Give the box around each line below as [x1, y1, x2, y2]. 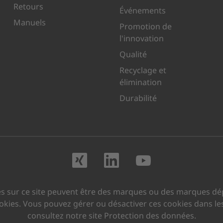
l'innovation [119, 33, 164, 44]
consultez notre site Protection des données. [27, 210, 196, 222]
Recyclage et [119, 65, 166, 76]
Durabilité [119, 93, 157, 104]
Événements [119, 5, 166, 16]
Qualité [119, 49, 147, 60]
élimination [119, 77, 162, 88]
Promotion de [119, 21, 172, 32]
